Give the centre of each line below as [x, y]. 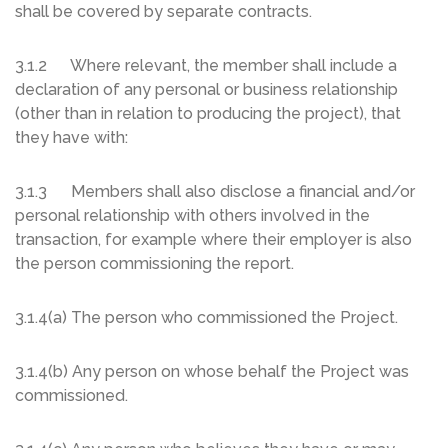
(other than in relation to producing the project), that [208, 114]
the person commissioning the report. [154, 264]
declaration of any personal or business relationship [206, 90]
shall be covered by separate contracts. [163, 12]
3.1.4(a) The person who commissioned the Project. [206, 318]
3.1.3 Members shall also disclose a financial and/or [215, 192]
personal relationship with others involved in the [192, 216]
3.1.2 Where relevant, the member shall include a [206, 66]
